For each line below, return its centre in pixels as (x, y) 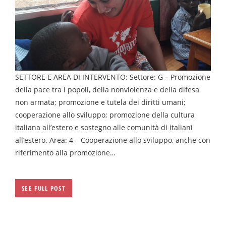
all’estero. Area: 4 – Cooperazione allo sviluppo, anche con (113, 140)
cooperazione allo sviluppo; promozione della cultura (105, 115)
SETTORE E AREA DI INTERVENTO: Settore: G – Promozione (113, 77)
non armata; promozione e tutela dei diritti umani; (100, 102)
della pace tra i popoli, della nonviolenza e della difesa (107, 90)
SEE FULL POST (44, 188)
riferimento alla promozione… (65, 153)
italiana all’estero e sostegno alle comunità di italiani (104, 128)
